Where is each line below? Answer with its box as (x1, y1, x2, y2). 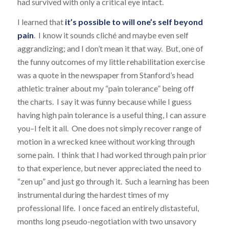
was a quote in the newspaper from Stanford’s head (17, 70, 194, 80)
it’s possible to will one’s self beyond (64, 17, 203, 27)
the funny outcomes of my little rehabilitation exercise (17, 57, 205, 67)
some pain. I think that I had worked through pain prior (17, 150, 207, 160)
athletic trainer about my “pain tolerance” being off (17, 83, 194, 94)
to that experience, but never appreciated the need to (17, 163, 201, 173)
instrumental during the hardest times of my (17, 190, 169, 200)
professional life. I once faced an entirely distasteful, (17, 203, 199, 213)
